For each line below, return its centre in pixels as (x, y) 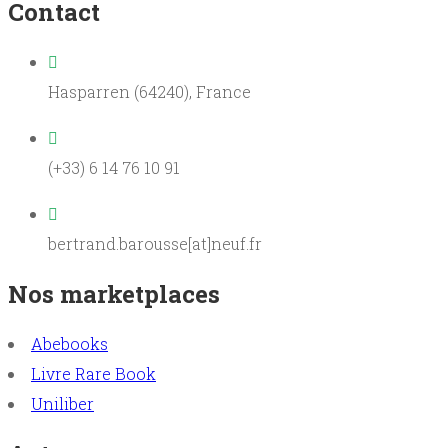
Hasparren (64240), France (149, 91)
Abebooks (69, 343)
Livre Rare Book (93, 373)
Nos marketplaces (114, 293)
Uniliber (62, 403)
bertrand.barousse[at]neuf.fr (155, 243)
